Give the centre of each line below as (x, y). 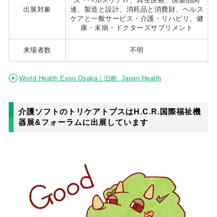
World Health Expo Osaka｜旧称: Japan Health (90, 78)
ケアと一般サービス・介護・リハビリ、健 (137, 19)
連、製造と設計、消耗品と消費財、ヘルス (137, 9)
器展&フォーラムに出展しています (83, 123)
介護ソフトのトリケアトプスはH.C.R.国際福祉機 (109, 112)
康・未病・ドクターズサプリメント (137, 28)
